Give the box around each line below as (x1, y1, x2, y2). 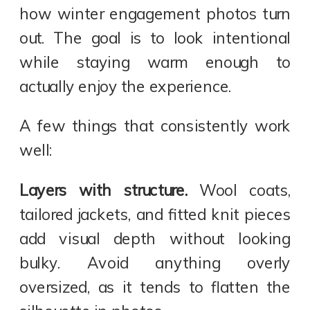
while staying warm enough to (19, 52, 291, 72)
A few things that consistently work (19, 116, 291, 136)
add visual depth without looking (19, 228, 291, 248)
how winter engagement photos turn (19, 3, 291, 24)
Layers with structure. (19, 180, 188, 200)
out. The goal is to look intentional (19, 28, 291, 48)
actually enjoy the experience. (19, 76, 232, 96)
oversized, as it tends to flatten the (19, 277, 291, 297)
